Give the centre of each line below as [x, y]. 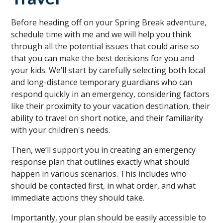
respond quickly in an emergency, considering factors [111, 94]
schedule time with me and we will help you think [102, 34]
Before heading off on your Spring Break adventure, [109, 22]
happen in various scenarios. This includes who [99, 173]
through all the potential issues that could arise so [105, 46]
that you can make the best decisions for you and [103, 58]
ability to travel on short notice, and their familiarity [107, 118]
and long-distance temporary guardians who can [102, 82]
